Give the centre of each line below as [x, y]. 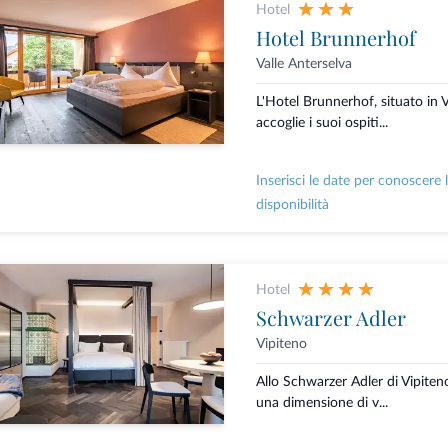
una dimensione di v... [321, 403]
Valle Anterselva [303, 64]
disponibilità [292, 205]
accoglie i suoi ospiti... [321, 123]
